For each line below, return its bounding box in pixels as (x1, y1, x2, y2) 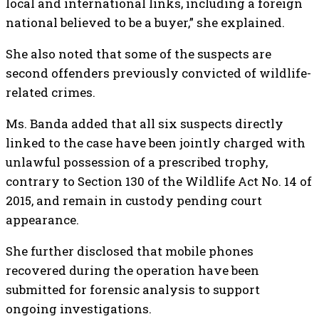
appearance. (6, 211, 79, 228)
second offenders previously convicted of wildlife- (6, 65, 311, 81)
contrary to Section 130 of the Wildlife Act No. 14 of (6, 173, 312, 189)
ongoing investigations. (6, 300, 152, 317)
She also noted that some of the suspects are (6, 46, 271, 62)
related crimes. (6, 84, 95, 100)
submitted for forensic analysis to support (6, 281, 260, 298)
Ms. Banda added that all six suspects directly (6, 115, 283, 132)
